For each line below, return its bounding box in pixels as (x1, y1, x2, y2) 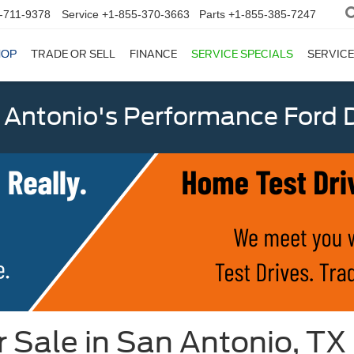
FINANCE (130, 48, 177, 61)
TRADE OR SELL (31, 48, 115, 61)
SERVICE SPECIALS (191, 48, 293, 61)
